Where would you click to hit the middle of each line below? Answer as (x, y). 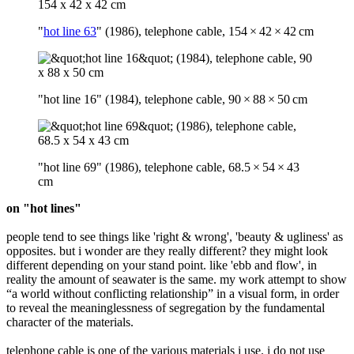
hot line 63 (70, 31)
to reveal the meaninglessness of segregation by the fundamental (166, 307)
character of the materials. (70, 322)
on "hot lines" (44, 208)
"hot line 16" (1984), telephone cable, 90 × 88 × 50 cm (173, 99)
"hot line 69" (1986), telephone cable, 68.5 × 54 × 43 (170, 167)
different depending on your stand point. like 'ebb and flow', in (162, 265)
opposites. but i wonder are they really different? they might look (167, 250)
